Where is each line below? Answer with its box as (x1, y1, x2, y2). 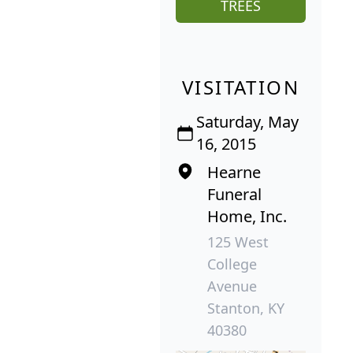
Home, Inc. (207, 206, 287, 228)
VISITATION (182, 74, 299, 101)
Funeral (207, 184, 262, 206)
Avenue (207, 277, 257, 296)
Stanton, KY (207, 299, 284, 318)
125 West (207, 232, 269, 252)
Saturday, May (196, 111, 299, 133)
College (207, 255, 257, 274)
